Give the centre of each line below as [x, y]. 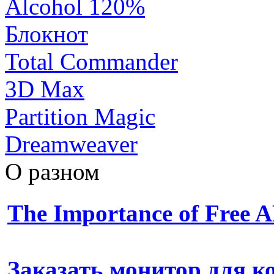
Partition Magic [80, 117]
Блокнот [46, 34]
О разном [52, 172]
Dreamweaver [71, 144]
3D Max [45, 89]
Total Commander [91, 62]
